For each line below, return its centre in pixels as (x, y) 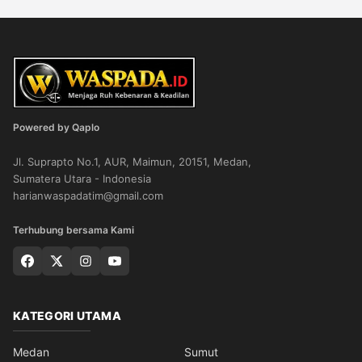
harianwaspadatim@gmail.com (88, 196)
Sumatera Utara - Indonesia (82, 179)
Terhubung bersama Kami (74, 230)
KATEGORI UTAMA (67, 316)
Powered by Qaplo (56, 127)
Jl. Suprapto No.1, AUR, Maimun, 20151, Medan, (132, 162)
